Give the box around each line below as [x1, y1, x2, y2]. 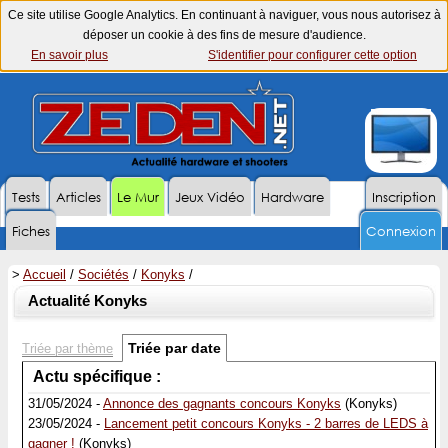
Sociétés [78, 267, 129, 282]
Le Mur [117, 189, 159, 206]
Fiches [12, 223, 50, 240]
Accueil [23, 267, 66, 282]
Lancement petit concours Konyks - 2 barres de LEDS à [104, 416, 428, 431]
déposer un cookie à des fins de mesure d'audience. [82, 28, 366, 42]
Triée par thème [22, 341, 113, 356]
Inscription [372, 189, 436, 206]
